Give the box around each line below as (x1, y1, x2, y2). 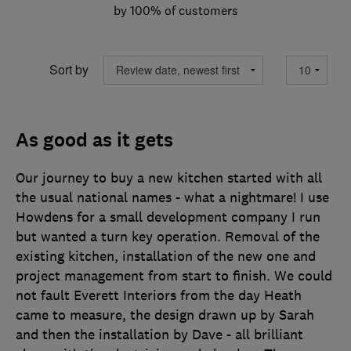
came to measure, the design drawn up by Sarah (16, 306, 314, 324)
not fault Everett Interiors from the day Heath (16, 286, 302, 304)
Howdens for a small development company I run (16, 208, 320, 226)
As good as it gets (16, 127, 173, 153)
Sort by (49, 60, 89, 79)
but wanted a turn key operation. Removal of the (16, 227, 320, 245)
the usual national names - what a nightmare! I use (16, 188, 329, 206)
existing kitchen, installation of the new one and (16, 247, 316, 265)
